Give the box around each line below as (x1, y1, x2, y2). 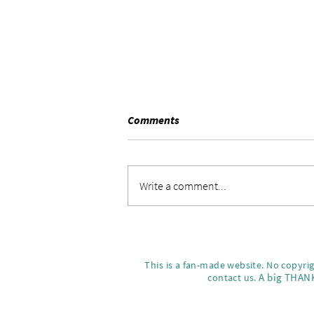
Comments (128, 113, 179, 128)
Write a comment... (139, 179, 226, 193)
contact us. (207, 271, 259, 285)
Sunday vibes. (144, 169, 221, 186)
